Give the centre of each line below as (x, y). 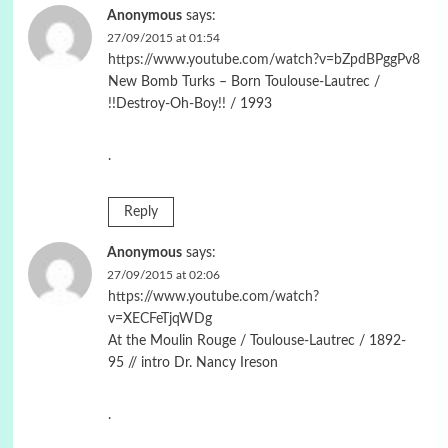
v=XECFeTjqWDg (159, 318)
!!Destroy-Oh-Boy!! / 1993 (189, 103)
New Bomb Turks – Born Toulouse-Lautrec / (243, 81)
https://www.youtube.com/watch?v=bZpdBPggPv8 (263, 59)
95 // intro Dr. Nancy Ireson (192, 362)
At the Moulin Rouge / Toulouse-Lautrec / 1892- (256, 340)
